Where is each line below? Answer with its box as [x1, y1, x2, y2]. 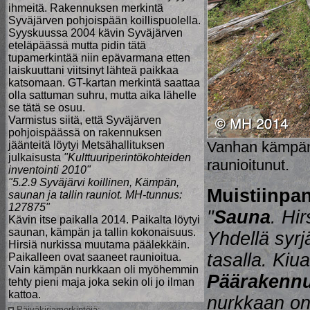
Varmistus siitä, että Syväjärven [8, 114, 161, 126]
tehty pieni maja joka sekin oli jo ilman [8, 276, 194, 288]
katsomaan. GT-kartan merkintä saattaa [8, 77, 200, 89]
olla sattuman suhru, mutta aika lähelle [8, 89, 197, 101]
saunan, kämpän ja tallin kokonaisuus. [8, 226, 196, 238]
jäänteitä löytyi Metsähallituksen [8, 139, 165, 151]
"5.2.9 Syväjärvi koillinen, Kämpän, [8, 176, 179, 188]
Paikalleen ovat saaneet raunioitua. [8, 251, 181, 263]
